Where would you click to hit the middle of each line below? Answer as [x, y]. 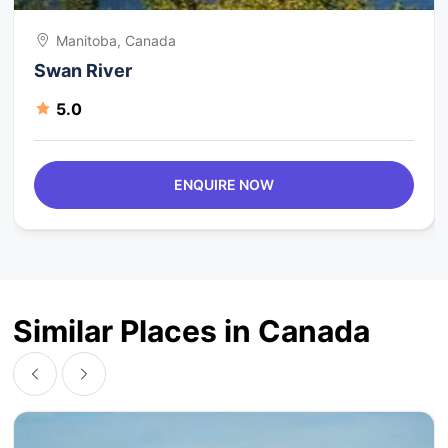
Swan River [83, 70]
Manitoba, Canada [116, 40]
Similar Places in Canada [192, 330]
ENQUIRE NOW [223, 184]
